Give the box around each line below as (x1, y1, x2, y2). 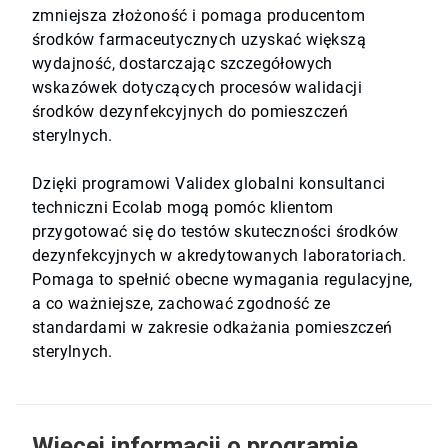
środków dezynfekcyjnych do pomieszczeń (32, 102, 349, 122)
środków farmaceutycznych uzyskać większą (32, 30, 366, 50)
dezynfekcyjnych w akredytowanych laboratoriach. (32, 246, 407, 266)
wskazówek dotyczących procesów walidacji (32, 78, 362, 98)
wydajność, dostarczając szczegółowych (32, 54, 333, 74)
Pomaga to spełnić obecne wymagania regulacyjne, (32, 270, 413, 290)
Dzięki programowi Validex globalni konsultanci (32, 174, 386, 194)
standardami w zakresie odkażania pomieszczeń (32, 318, 393, 338)
